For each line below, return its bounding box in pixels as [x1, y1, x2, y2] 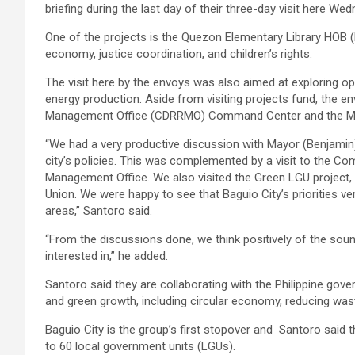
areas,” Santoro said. [45, 204, 152, 218]
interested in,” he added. [45, 249, 168, 263]
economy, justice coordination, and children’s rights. [45, 47, 312, 61]
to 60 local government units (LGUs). [45, 339, 235, 353]
